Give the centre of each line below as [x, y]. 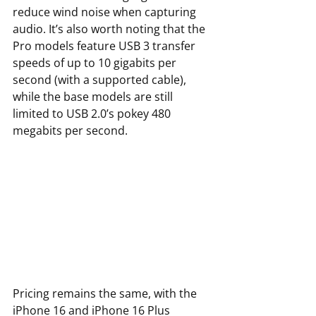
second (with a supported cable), [101, 79]
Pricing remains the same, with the [106, 294]
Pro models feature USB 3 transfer [105, 45]
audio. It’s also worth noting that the [110, 29]
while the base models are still [94, 96]
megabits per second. [72, 130]
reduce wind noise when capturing [106, 12]
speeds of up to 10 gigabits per [96, 62]
